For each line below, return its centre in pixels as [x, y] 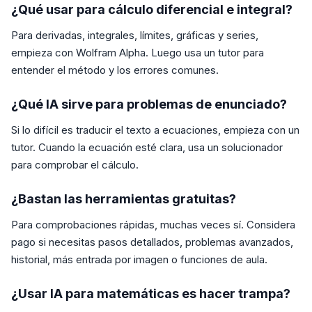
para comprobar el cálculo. [75, 165]
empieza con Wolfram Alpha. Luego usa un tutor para [138, 53]
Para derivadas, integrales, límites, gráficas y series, [135, 36]
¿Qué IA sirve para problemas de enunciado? [149, 104]
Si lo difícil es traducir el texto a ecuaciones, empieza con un [155, 130]
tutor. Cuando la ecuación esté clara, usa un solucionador [147, 148]
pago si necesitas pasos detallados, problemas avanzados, [152, 242]
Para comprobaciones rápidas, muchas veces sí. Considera [153, 225]
